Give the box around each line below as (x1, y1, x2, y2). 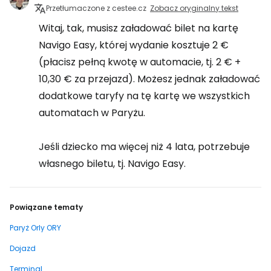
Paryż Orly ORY (10, 223, 61, 233)
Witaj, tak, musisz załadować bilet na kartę (39, 21, 238, 35)
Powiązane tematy (10, 202, 83, 212)
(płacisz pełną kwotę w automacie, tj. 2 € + (39, 55, 241, 69)
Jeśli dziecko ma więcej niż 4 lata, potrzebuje (39, 140, 250, 154)
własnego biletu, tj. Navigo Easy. (39, 157, 186, 171)
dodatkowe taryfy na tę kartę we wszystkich (39, 89, 250, 103)
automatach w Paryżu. (39, 106, 145, 120)
